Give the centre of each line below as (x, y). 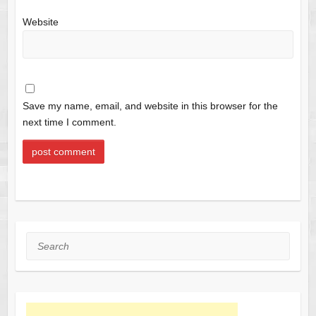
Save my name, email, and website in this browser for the (150, 106)
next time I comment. (69, 122)
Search (42, 241)
